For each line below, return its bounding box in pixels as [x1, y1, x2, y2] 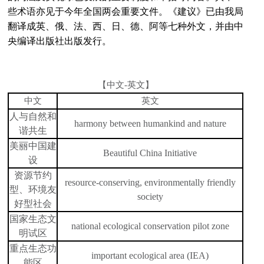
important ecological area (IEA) [91, 250, 209, 260]
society [137, 192, 163, 202]
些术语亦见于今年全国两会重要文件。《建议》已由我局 [8, 6, 244, 16]
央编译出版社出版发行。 [8, 36, 112, 46]
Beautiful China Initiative [103, 148, 197, 158]
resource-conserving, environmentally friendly [64, 177, 236, 187]
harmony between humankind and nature [74, 118, 226, 128]
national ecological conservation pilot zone [71, 221, 229, 231]
